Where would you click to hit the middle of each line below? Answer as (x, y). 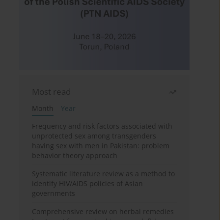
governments (54, 193)
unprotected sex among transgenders (94, 136)
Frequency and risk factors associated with (102, 126)
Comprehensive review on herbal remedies (103, 212)
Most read (52, 92)
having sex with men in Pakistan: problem (101, 146)
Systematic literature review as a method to (104, 174)
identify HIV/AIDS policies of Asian (88, 184)
